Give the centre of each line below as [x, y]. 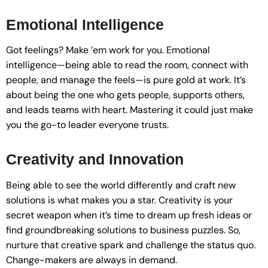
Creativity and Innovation [95, 159]
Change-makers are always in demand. [92, 260]
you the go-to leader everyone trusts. [87, 125]
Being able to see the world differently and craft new [121, 185]
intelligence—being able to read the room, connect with [127, 65]
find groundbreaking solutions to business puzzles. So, [123, 230]
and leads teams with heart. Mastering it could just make [130, 110]
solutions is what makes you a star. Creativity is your [119, 200]
